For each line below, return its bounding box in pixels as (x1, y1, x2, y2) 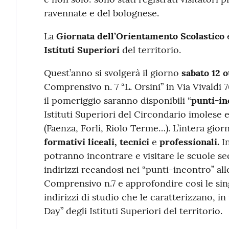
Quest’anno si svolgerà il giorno (43, 66, 181, 79)
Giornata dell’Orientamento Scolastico (56, 30, 224, 42)
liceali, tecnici (87, 135, 149, 148)
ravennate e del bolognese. (43, 7, 159, 19)
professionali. (159, 135, 219, 148)
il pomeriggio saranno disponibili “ (43, 94, 191, 106)
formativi (43, 135, 85, 148)
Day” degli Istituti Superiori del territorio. (43, 204, 222, 217)
